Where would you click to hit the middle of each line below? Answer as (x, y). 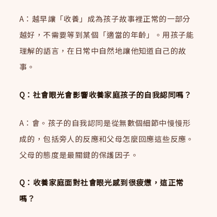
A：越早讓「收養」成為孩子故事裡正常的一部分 (105, 18)
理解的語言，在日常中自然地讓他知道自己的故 (103, 50)
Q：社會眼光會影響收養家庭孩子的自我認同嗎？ (106, 94)
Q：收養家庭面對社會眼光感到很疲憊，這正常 (102, 182)
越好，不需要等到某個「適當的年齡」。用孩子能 (107, 34)
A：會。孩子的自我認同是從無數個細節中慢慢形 (105, 122)
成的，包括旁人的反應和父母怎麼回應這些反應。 (107, 138)
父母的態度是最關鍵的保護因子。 (79, 154)
